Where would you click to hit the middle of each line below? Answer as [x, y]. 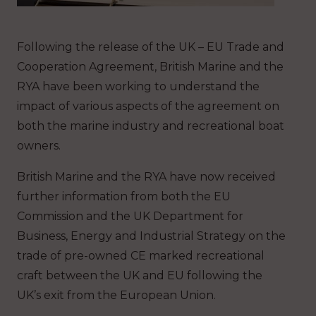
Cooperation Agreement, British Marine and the [150, 67]
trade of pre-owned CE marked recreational [141, 256]
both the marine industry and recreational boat [151, 126]
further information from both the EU [124, 197]
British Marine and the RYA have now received [146, 177]
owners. [39, 146]
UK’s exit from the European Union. [116, 296]
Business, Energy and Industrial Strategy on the [151, 236]
